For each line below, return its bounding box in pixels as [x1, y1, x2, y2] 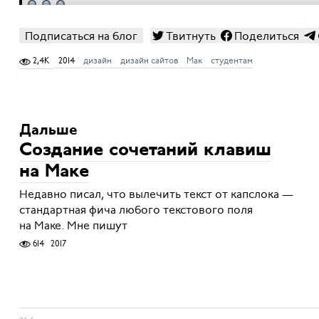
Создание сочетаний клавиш [19, 141, 271, 161]
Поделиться [234, 28, 299, 45]
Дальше [19, 122, 78, 138]
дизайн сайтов [120, 55, 178, 67]
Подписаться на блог [24, 28, 137, 45]
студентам [210, 55, 253, 67]
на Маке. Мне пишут [19, 217, 127, 234]
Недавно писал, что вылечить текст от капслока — [19, 186, 293, 202]
